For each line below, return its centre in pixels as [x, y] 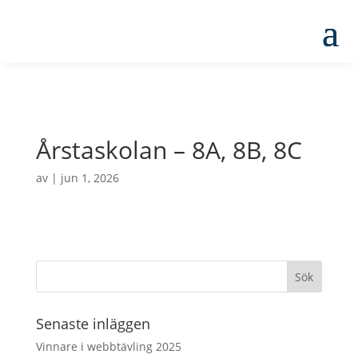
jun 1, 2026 [89, 178]
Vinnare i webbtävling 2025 [108, 346]
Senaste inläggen [93, 324]
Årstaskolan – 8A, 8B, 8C [169, 150]
